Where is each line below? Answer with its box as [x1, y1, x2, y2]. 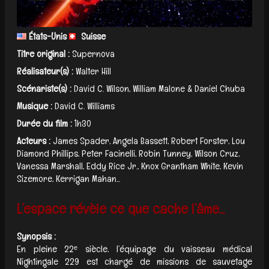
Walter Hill [76, 64, 111, 77]
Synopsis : [17, 229, 56, 243]
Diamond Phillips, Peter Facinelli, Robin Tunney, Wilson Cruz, [17, 147, 240, 160]
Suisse [79, 29, 106, 43]
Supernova [72, 47, 115, 60]
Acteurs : [17, 134, 50, 147]
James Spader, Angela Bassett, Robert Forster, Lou [53, 134, 245, 147]
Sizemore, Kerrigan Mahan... [17, 172, 120, 185]
